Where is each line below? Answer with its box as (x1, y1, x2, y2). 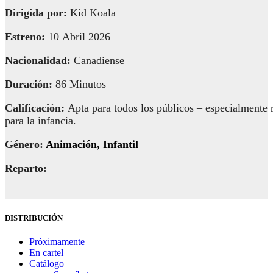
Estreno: (5, 30, 48, 43)
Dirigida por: (5, 7, 70, 19)
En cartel (29, 247, 63, 258)
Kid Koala (70, 7, 116, 19)
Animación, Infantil (46, 138, 138, 151)
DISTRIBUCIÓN (5, 213, 63, 222)
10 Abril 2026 (48, 30, 110, 43)
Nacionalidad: (5, 54, 74, 67)
